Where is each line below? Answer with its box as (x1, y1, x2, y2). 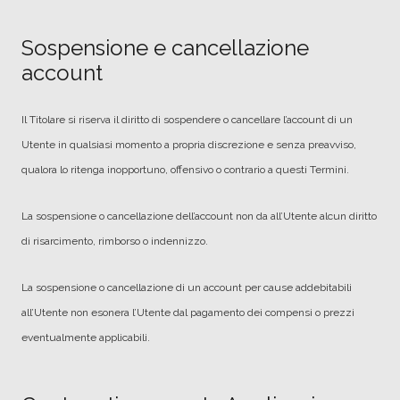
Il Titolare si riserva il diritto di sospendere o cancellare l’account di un (21, 113, 353, 126)
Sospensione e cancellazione (21, 35, 309, 61)
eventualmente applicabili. (21, 331, 150, 344)
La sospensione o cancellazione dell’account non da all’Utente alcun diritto (21, 210, 377, 222)
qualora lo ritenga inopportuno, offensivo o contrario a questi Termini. (21, 163, 349, 176)
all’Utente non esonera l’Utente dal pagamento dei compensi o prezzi (21, 306, 354, 319)
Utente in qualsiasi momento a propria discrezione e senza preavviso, (21, 138, 356, 151)
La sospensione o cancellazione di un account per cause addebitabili (21, 281, 352, 294)
